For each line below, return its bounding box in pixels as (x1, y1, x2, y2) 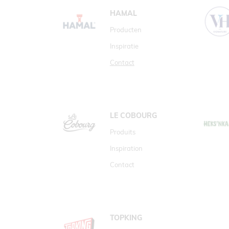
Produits (109, 128, 135, 136)
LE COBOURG (109, 111, 157, 120)
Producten (109, 26, 142, 34)
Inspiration (109, 144, 143, 152)
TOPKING (109, 213, 142, 222)
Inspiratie (109, 42, 139, 50)
